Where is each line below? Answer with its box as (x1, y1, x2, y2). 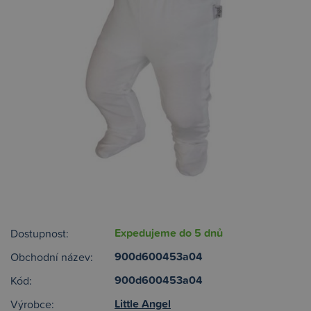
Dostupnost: (10, 226, 69, 241)
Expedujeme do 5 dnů (115, 225, 223, 241)
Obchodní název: (10, 249, 93, 264)
